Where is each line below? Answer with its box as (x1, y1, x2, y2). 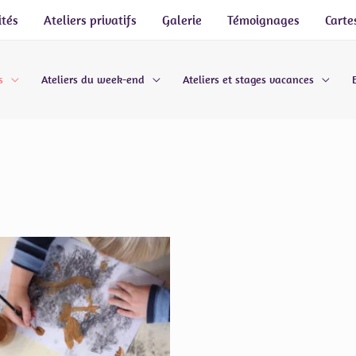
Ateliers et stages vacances (183, 72, 314, 87)
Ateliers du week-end (41, 72, 145, 87)
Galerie (162, 12, 202, 28)
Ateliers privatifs (44, 12, 137, 28)
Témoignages (227, 12, 300, 28)
